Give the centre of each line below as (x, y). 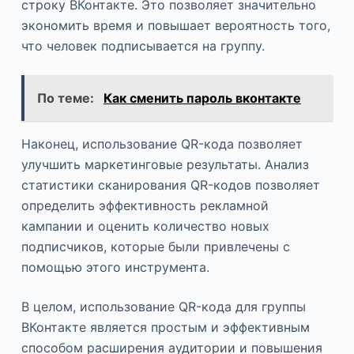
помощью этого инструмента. (115, 267)
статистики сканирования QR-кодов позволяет (170, 185)
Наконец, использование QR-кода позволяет (162, 144)
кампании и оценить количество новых (145, 226)
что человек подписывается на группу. (143, 46)
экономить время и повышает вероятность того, (175, 26)
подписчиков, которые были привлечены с (155, 247)
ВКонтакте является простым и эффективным (165, 328)
